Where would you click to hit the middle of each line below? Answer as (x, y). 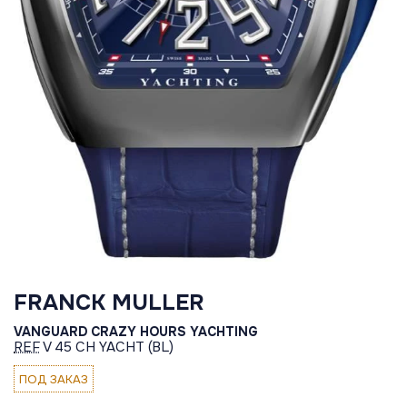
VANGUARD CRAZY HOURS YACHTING (136, 332)
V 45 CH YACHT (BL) (107, 347)
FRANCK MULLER (109, 303)
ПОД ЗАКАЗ (54, 379)
